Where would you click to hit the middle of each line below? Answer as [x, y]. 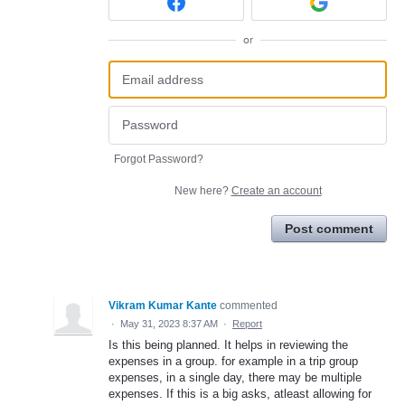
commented [249, 305]
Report [247, 323]
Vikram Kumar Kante [163, 305]
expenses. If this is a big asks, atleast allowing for [240, 393]
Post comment [329, 228]
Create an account [276, 190]
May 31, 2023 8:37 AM [169, 323]
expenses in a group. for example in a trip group [233, 361]
